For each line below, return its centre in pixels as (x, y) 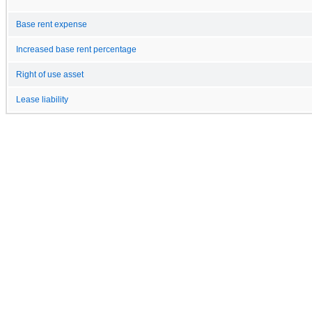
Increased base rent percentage (76, 49)
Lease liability (42, 99)
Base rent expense (52, 24)
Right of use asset (50, 74)
